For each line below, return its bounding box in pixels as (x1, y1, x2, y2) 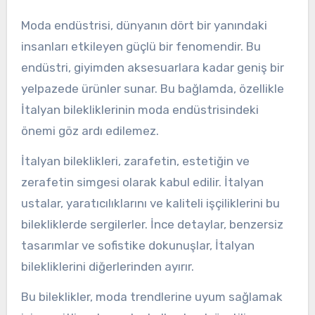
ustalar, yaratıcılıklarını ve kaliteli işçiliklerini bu (20, 195, 280, 210)
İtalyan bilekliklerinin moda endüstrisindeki (20, 103, 259, 117)
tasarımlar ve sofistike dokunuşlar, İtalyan (20, 238, 255, 252)
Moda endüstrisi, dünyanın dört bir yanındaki (20, 18, 30, 33)
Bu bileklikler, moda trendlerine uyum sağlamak (20, 289, 283, 304)
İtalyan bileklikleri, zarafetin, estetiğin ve (20, 153, 250, 168)
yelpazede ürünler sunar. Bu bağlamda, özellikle (20, 82, 284, 96)
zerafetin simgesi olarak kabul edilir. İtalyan (20, 174, 264, 189)
